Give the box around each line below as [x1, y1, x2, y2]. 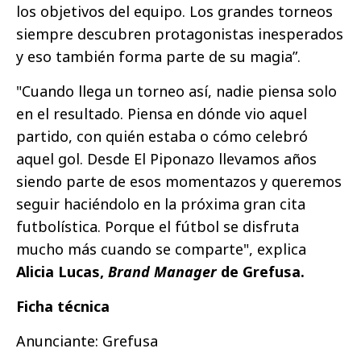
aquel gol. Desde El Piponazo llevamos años [16, 148, 317, 168]
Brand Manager [108, 261, 217, 281]
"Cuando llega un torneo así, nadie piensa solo [16, 81, 337, 101]
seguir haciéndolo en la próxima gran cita [16, 193, 305, 214]
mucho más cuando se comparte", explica [16, 239, 306, 259]
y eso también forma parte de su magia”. [16, 46, 301, 66]
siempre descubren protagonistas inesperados [16, 23, 343, 44]
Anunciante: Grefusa [16, 330, 158, 351]
